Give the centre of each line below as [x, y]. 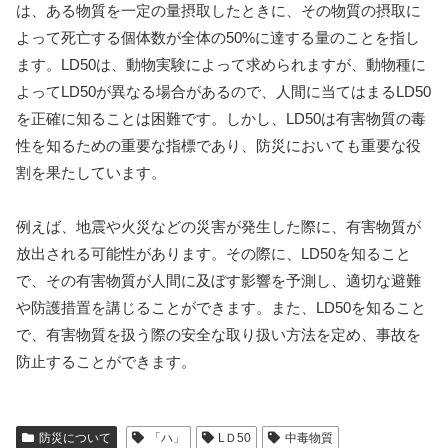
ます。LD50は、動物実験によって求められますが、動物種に [221, 65]
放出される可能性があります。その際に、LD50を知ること [213, 254]
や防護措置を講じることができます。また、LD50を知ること [221, 308]
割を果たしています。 [91, 173]
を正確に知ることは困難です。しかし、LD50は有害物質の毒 [221, 119]
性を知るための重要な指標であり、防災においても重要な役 [218, 146]
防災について [74, 438]
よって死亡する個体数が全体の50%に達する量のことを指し [218, 38]
